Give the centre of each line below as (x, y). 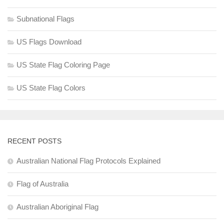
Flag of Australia (42, 183)
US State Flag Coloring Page (63, 64)
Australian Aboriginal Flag (57, 206)
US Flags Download (49, 41)
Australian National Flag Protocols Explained (88, 160)
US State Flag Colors (51, 87)
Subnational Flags (45, 18)
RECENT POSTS (34, 141)
